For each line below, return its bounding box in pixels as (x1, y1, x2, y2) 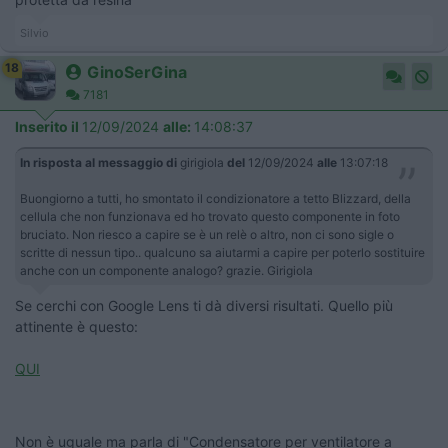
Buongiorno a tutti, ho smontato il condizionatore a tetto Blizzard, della (20, 191, 411, 207)
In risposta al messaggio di (20, 155, 177, 171)
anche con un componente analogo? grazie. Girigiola (20, 263, 313, 279)
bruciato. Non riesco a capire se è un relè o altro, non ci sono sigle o (20, 227, 394, 243)
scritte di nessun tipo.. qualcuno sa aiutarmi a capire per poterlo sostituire (20, 245, 425, 261)
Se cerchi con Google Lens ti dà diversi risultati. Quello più (15, 297, 393, 315)
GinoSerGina (87, 62, 187, 83)
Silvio (20, 26, 49, 41)
